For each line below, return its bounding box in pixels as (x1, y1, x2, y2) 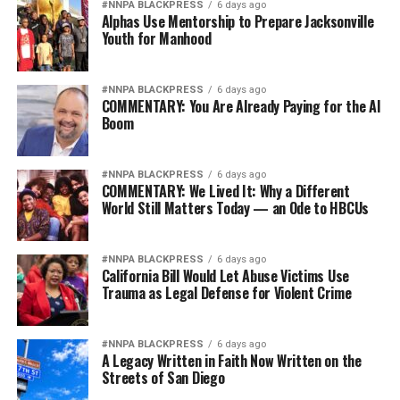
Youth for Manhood (101, 28, 212, 50)
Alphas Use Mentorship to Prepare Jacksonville (101, 11, 374, 33)
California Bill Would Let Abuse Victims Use (101, 265, 349, 287)
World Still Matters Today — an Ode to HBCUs (101, 197, 369, 220)
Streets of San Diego (101, 367, 225, 389)
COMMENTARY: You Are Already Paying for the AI (101, 96, 381, 118)
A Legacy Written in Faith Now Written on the (101, 350, 362, 372)
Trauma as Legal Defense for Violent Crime (101, 282, 352, 304)
